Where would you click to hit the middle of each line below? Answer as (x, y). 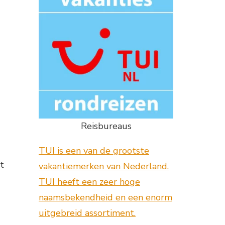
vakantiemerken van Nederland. (104, 166)
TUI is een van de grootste (94, 151)
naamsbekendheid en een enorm (105, 198)
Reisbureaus (106, 126)
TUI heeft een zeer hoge (89, 182)
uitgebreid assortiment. (87, 213)
